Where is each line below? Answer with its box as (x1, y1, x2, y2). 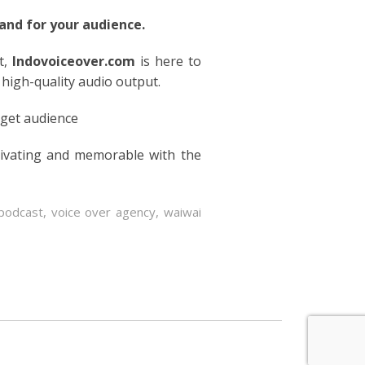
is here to (135, 51, 201, 70)
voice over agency (51, 203, 156, 220)
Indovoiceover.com (12, 51, 136, 70)
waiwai (163, 203, 201, 220)
